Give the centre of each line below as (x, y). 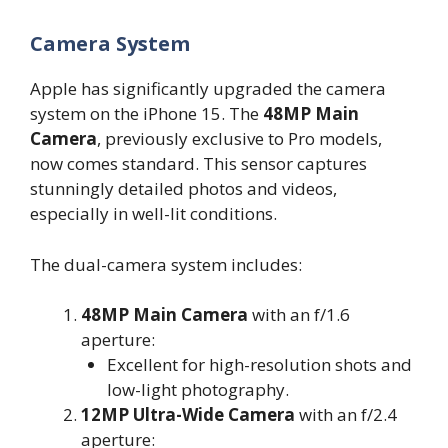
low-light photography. (197, 390)
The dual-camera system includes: (166, 264)
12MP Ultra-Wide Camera (188, 415)
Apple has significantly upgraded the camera (208, 89)
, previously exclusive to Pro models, (239, 139)
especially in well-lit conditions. (153, 214)
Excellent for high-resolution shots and (259, 365)
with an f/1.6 (299, 315)
